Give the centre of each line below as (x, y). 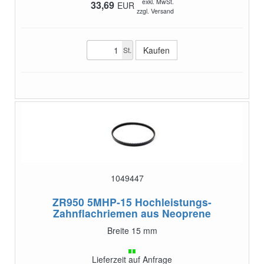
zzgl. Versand (155, 11)
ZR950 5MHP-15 (92, 202)
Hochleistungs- (173, 202)
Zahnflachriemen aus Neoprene (132, 213)
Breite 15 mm (132, 230)
